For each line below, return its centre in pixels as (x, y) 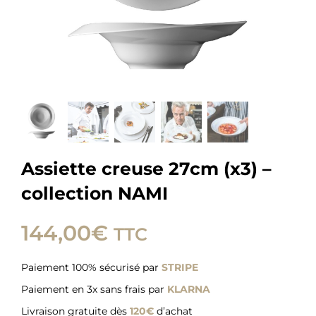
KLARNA (188, 290)
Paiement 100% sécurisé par (91, 268)
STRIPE (180, 268)
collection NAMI (94, 194)
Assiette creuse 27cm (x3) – (146, 169)
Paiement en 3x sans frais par (94, 290)
